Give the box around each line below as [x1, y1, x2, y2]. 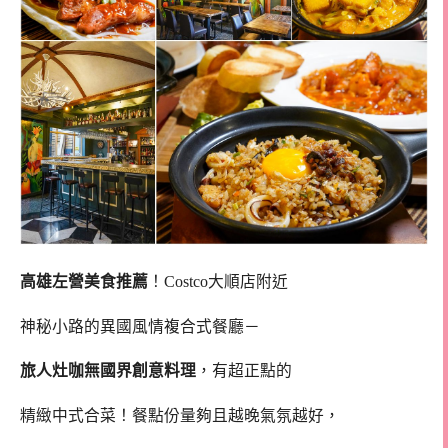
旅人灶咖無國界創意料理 [20, 362, 196, 380]
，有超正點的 [196, 362, 292, 380]
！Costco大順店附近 [148, 272, 288, 290]
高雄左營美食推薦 [20, 272, 148, 290]
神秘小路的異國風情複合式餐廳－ [20, 317, 260, 335]
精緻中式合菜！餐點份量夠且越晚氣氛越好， [20, 407, 340, 425]
